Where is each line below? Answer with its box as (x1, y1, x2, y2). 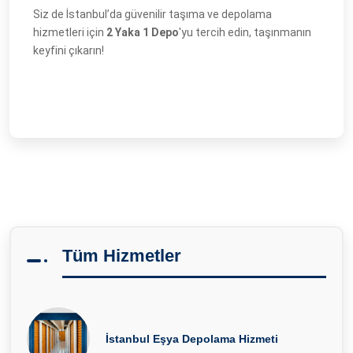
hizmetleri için (33, 26, 106, 39)
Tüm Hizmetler (62, 246, 181, 266)
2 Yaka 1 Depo (106, 26, 179, 39)
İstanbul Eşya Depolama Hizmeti (106, 333, 278, 345)
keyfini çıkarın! (33, 44, 104, 57)
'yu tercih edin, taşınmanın (179, 26, 311, 39)
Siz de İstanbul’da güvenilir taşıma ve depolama (33, 8, 272, 20)
